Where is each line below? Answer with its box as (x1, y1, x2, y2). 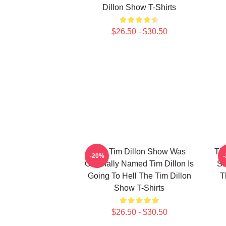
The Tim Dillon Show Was (93, 147, 186, 156)
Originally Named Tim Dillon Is (85, 159, 194, 168)
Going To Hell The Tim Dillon (87, 172, 191, 180)
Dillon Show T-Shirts (102, 3, 176, 12)
